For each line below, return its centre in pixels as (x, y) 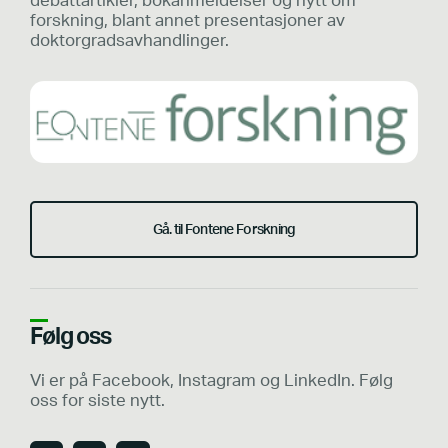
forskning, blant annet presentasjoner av (187, 21)
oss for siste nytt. (97, 400)
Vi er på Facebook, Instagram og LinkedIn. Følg (211, 380)
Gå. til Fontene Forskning (224, 229)
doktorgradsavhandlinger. (129, 41)
